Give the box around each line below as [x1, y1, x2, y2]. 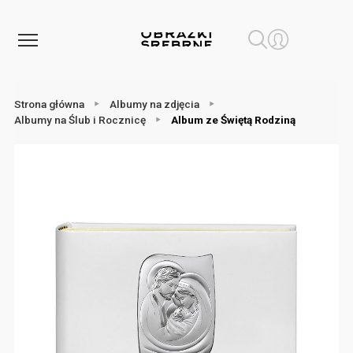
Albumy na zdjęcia [109, 98, 199, 111]
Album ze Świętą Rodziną [170, 113, 295, 127]
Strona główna [13, 98, 84, 111]
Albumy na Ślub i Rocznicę [13, 113, 146, 127]
